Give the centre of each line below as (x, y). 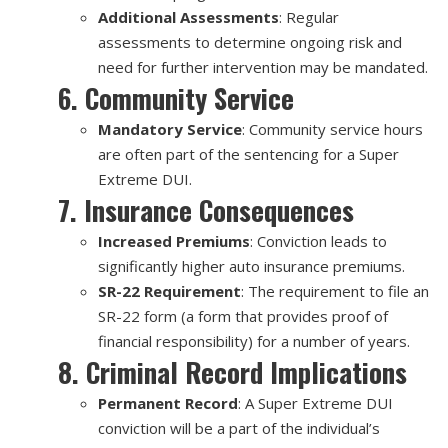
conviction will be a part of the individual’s (238, 427)
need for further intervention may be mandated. (262, 66)
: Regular (308, 16)
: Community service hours (332, 128)
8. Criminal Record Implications (232, 371)
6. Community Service (175, 97)
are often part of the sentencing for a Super (248, 153)
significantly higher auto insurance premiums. (251, 265)
